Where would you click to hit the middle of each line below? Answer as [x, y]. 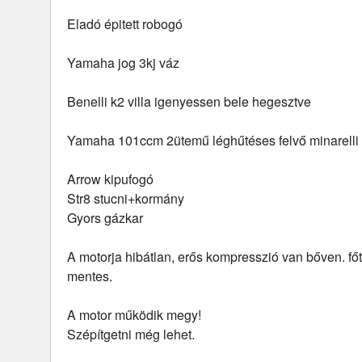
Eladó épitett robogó [125, 23]
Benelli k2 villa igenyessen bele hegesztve [189, 101]
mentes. [90, 276]
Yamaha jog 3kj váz [123, 62]
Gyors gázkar [105, 217]
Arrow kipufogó [110, 179]
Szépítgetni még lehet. [131, 334]
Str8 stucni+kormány [126, 198]
